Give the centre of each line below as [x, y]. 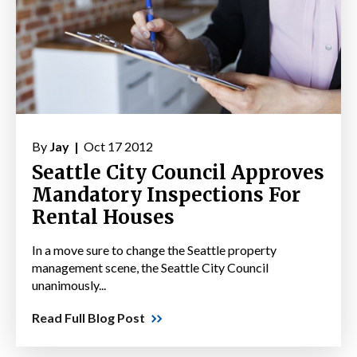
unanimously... [69, 285]
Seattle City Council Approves [178, 173]
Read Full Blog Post [88, 318]
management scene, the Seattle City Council [150, 268]
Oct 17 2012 [117, 147]
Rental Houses [103, 218]
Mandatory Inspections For [166, 195]
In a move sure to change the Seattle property [154, 250]
